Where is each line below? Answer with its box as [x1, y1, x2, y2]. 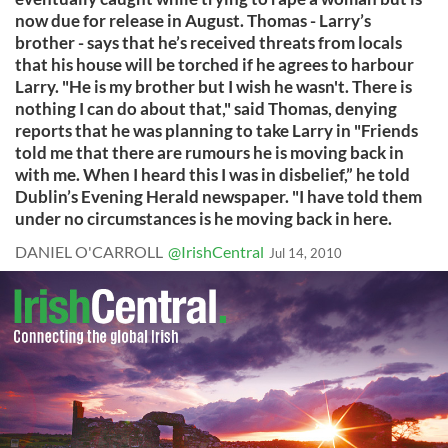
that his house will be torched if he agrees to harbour [15, 54, 414, 75]
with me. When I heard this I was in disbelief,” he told [15, 164, 410, 185]
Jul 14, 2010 [269, 245, 342, 261]
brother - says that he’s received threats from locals [15, 32, 402, 53]
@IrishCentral [168, 242, 264, 261]
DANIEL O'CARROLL [15, 242, 163, 261]
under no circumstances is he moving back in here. [15, 208, 392, 229]
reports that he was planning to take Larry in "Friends [15, 120, 418, 141]
